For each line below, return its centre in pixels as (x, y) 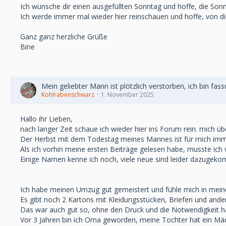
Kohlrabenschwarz (68, 95)
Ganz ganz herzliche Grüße (64, 37)
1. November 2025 (127, 95)
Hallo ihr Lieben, (46, 119)
